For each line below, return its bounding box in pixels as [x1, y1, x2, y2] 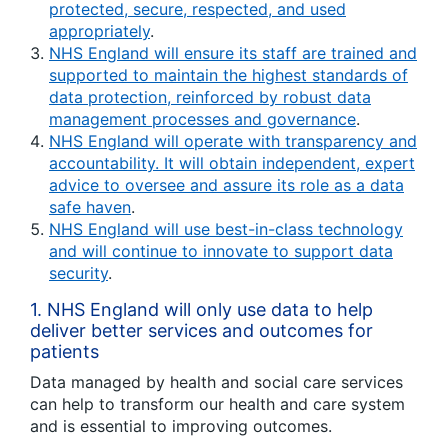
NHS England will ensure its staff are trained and [49, 42, 417, 63]
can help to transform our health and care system [30, 393, 405, 414]
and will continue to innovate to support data [49, 240, 393, 261]
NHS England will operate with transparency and [49, 130, 417, 151]
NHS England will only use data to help [47, 298, 373, 320]
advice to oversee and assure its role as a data [49, 174, 404, 195]
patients [30, 340, 99, 362]
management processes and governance [49, 108, 356, 129]
